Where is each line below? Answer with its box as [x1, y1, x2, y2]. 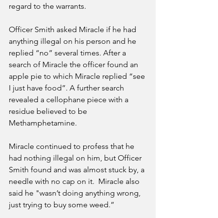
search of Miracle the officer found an [9, 60, 140, 70]
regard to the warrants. [9, 1, 88, 11]
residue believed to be [9, 107, 89, 116]
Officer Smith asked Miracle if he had [9, 25, 138, 35]
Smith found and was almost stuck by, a [9, 165, 146, 175]
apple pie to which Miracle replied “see [9, 72, 147, 81]
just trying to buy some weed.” [9, 200, 116, 210]
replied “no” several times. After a [9, 48, 128, 58]
